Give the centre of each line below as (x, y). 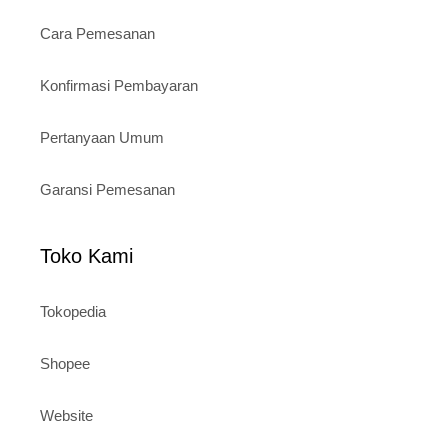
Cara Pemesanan (97, 33)
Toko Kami (86, 256)
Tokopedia (73, 311)
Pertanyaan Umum (102, 137)
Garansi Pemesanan (107, 189)
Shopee (65, 363)
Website (66, 415)
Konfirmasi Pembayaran (119, 85)
